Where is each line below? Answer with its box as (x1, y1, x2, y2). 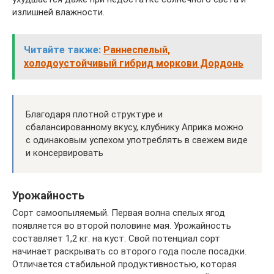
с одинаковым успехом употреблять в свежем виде (26, 135, 248, 146)
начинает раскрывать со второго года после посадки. (12, 246, 246, 257)
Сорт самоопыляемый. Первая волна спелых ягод (12, 207, 225, 218)
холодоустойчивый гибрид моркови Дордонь (24, 57, 243, 69)
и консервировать (26, 147, 103, 158)
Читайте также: (24, 44, 101, 56)
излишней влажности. (12, 7, 105, 18)
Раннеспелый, (103, 44, 170, 56)
